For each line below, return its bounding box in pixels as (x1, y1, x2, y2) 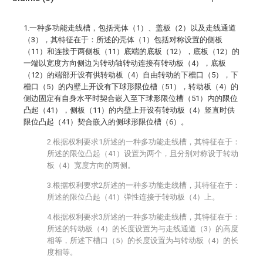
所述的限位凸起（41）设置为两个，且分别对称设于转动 (47, 149, 238, 158)
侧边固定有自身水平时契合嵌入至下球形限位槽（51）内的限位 (23, 94, 238, 103)
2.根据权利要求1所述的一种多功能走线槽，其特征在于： (47, 137, 240, 146)
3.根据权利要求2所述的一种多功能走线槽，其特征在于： (47, 181, 240, 190)
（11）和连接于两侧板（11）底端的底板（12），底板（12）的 (23, 47, 240, 56)
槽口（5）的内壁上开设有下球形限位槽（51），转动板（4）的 (23, 82, 238, 91)
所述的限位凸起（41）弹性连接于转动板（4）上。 (47, 193, 220, 201)
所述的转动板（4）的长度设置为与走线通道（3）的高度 (47, 224, 238, 233)
